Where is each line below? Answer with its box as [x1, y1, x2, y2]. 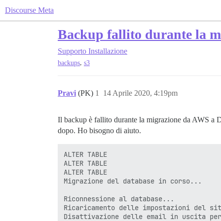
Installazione [88, 47, 127, 55]
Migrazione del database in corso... [64, 177, 202, 186]
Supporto [58, 47, 86, 55]
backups [58, 59, 80, 67]
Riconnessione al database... [64, 194, 174, 204]
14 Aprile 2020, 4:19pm [103, 89, 178, 98]
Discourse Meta [5, 6, 54, 14]
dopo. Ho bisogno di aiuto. [58, 126, 141, 135]
